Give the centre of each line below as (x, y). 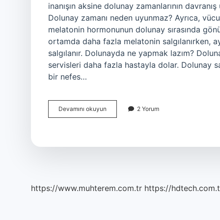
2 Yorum (148, 109)
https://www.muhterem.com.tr (86, 188)
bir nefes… (68, 77)
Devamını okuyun (82, 109)
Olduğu (116, 117)
